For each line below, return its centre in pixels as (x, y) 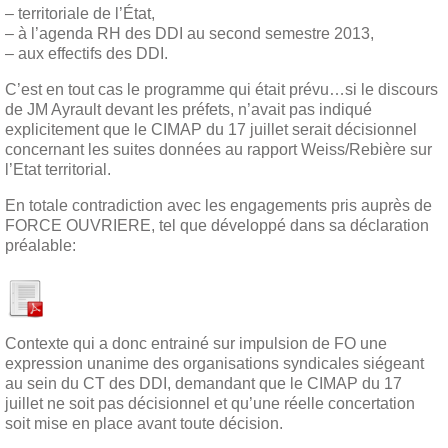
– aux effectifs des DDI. (86, 53)
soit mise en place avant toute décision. (144, 424)
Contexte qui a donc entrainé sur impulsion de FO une (196, 344)
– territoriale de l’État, (80, 13)
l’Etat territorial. (58, 169)
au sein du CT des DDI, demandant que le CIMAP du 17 (203, 384)
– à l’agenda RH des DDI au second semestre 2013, (189, 33)
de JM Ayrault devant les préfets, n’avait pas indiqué (188, 109)
